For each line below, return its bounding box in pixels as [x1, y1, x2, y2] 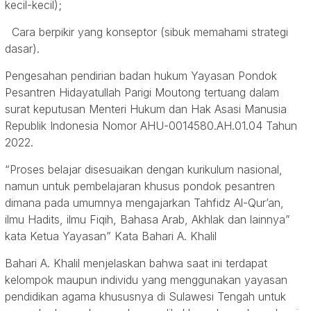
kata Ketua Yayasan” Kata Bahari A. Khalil [5, 229, 217, 244]
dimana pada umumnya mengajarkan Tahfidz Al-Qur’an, [5, 196, 284, 210]
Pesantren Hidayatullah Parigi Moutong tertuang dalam [5, 85, 279, 100]
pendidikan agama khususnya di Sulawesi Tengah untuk [5, 289, 286, 304]
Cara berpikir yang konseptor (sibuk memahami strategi [5, 25, 288, 40]
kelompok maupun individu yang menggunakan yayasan [5, 273, 287, 287]
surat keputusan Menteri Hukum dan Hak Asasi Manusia [5, 102, 287, 117]
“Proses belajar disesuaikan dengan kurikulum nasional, [5, 162, 283, 177]
